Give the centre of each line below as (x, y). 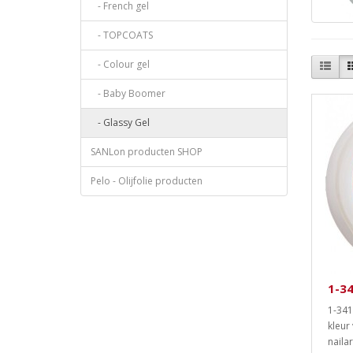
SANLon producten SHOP (147, 151)
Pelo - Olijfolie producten (147, 180)
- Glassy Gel (120, 122)
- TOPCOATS (122, 35)
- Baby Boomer (128, 93)
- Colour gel (120, 64)
